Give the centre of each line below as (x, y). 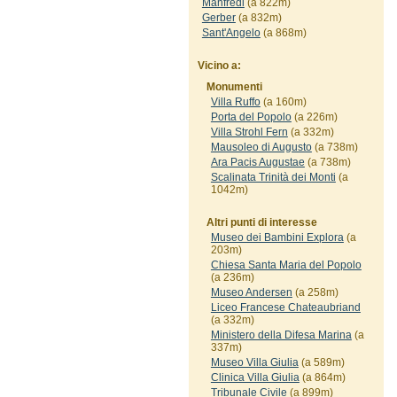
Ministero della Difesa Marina (281, 335)
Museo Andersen (251, 292)
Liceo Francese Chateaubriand (285, 307)
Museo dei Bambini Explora (277, 237)
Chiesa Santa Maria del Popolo (286, 265)
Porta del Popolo (251, 117)
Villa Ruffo (235, 102)
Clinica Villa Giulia (255, 378)
